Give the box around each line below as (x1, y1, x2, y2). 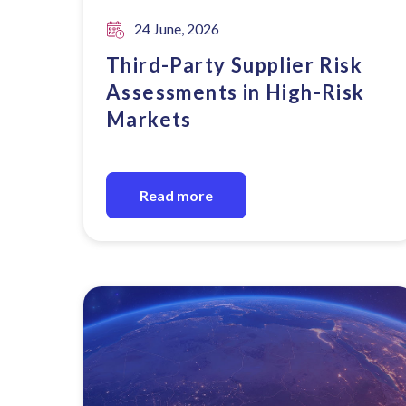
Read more (140, 187, 213, 204)
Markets (106, 107, 192, 131)
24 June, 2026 (134, 20, 219, 37)
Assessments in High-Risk (106, 80, 365, 104)
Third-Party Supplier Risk (106, 53, 362, 77)
